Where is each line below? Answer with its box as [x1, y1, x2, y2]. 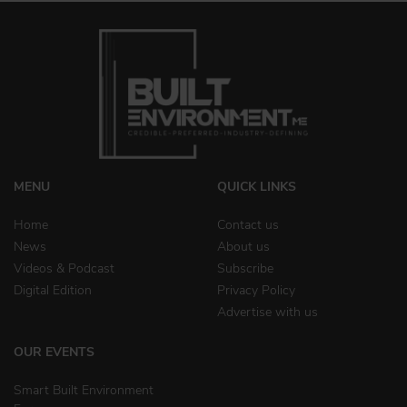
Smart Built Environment [14, 382, 154, 400]
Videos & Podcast [14, 260, 114, 278]
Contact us [217, 216, 279, 234]
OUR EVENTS [14, 343, 94, 362]
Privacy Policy [217, 282, 295, 300]
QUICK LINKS [217, 178, 296, 196]
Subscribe [217, 260, 273, 278]
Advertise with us [217, 303, 318, 322]
